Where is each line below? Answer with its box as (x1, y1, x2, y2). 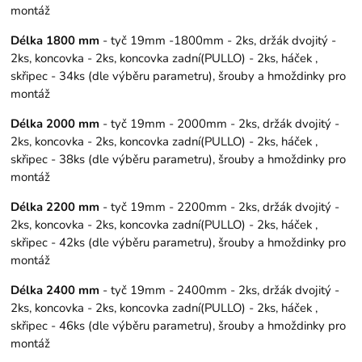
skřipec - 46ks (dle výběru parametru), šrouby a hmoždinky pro (11, 317, 347, 334)
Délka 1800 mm (11, 32, 100, 49)
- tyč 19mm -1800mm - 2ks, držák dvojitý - (99, 32, 337, 49)
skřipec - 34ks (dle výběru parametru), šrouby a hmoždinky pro (11, 68, 347, 85)
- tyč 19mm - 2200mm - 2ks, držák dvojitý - (99, 198, 340, 215)
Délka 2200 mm (11, 198, 100, 215)
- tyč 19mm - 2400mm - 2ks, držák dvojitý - (99, 281, 340, 298)
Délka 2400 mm (11, 281, 100, 298)
